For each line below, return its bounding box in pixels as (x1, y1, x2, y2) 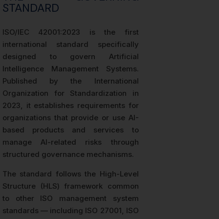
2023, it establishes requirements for (2, 101, 139, 110)
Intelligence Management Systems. (2, 64, 139, 74)
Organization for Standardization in (2, 88, 139, 98)
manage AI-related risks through (2, 137, 139, 147)
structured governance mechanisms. (2, 150, 134, 159)
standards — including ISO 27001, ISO (2, 206, 139, 216)
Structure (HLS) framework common (2, 181, 139, 191)
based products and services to (2, 125, 139, 135)
